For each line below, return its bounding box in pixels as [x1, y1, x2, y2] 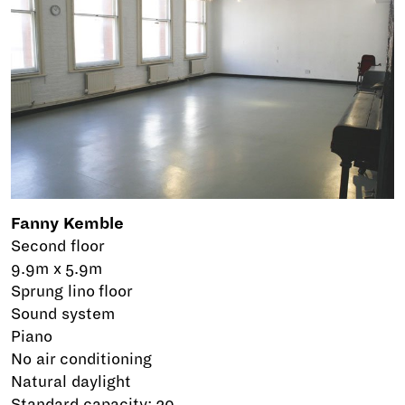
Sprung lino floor [11, 283, 134, 301]
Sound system [11, 306, 115, 324]
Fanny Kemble [11, 215, 124, 233]
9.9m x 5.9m [11, 260, 103, 278]
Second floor [11, 238, 105, 256]
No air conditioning [11, 351, 153, 369]
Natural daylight [11, 373, 131, 391]
